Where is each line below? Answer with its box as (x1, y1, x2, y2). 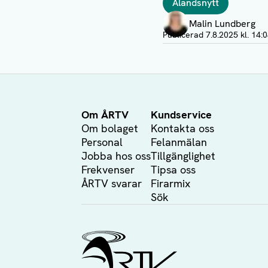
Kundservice (151, 108, 212, 121)
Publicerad (163, 29, 206, 40)
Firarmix (151, 176, 190, 190)
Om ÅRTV (81, 108, 129, 121)
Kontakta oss (151, 121, 214, 135)
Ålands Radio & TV (81, 228, 171, 242)
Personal (81, 135, 123, 149)
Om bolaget (81, 121, 138, 135)
